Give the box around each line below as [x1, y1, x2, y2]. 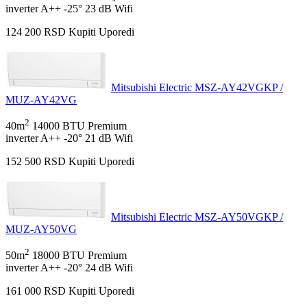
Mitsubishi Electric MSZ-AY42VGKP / [111, 81, 283, 93]
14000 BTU [29, 120, 88, 132]
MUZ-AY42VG [5, 93, 77, 106]
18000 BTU [29, 249, 88, 262]
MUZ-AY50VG [5, 223, 77, 236]
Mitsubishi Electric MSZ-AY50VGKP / [111, 211, 283, 223]
